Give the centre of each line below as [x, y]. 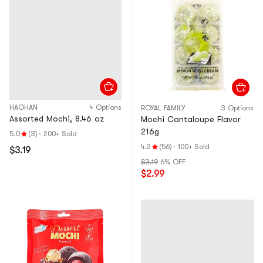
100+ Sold [194, 147]
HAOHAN [23, 107]
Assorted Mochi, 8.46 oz [57, 119]
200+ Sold [60, 134]
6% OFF [173, 162]
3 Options [237, 108]
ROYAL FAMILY [163, 108]
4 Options [105, 107]
